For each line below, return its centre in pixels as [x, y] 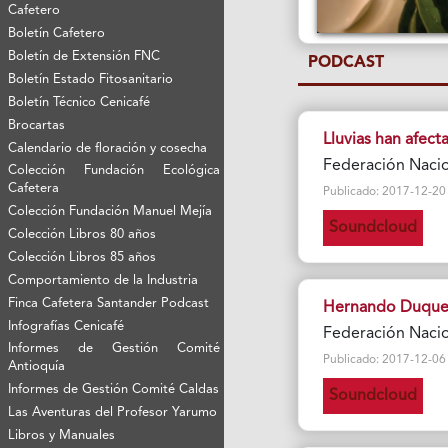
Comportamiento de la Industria [103, 280]
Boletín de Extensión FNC [84, 56]
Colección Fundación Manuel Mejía [110, 211]
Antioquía [37, 366]
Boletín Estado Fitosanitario [91, 79]
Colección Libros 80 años [82, 234]
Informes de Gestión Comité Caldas [114, 389]
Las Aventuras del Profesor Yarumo [113, 412]
